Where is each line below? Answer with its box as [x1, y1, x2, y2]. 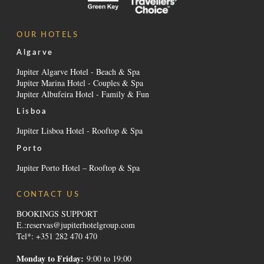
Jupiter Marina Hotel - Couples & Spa [16, 77, 143, 88]
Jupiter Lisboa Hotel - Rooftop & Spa [16, 125, 143, 137]
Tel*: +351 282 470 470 [16, 230, 97, 242]
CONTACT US [16, 191, 80, 199]
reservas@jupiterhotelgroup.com [27, 219, 135, 231]
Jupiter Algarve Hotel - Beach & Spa [16, 65, 140, 77]
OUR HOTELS [16, 31, 79, 39]
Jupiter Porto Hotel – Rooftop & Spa [16, 162, 140, 174]
